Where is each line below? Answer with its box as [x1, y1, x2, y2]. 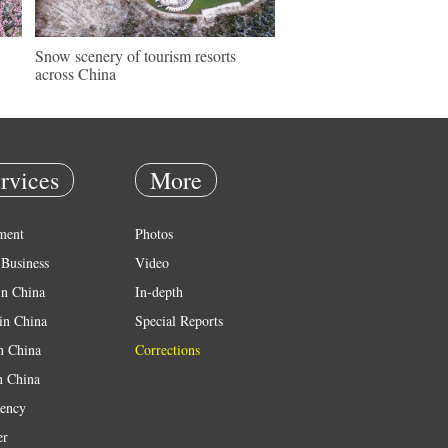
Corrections [135, 340, 200, 359]
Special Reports [135, 311, 223, 330]
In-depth [135, 282, 183, 301]
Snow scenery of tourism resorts [35, 45, 236, 66]
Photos [135, 224, 173, 243]
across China [35, 63, 116, 84]
